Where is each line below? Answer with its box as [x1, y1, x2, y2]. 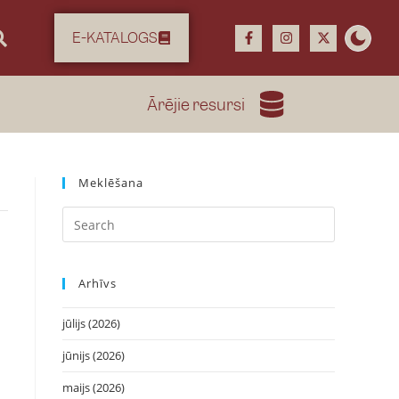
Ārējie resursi [147, 94, 246, 115]
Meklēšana [78, 175, 143, 191]
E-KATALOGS [72, 28, 159, 47]
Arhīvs [78, 275, 117, 291]
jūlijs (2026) [62, 315, 120, 331]
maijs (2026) [62, 379, 125, 395]
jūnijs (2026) [62, 347, 125, 363]
